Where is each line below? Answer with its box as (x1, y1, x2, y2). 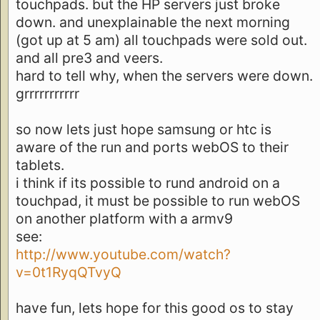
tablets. (16, 156, 64, 174)
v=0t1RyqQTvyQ (16, 263, 121, 281)
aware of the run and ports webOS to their (16, 138, 289, 156)
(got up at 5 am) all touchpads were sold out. (16, 31, 307, 49)
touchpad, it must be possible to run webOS (16, 191, 300, 209)
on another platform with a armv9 (16, 209, 233, 227)
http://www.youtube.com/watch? (16, 245, 231, 263)
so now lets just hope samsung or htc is (16, 120, 271, 138)
